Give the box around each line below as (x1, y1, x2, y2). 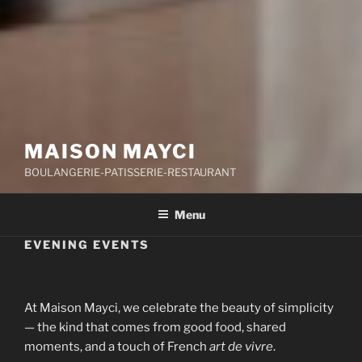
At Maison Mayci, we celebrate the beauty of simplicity (24, 301, 334, 315)
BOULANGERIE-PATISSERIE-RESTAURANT (24, 166, 236, 179)
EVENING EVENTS (24, 238, 150, 251)
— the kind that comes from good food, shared (24, 320, 286, 335)
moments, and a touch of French (24, 339, 209, 354)
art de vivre (209, 339, 273, 354)
